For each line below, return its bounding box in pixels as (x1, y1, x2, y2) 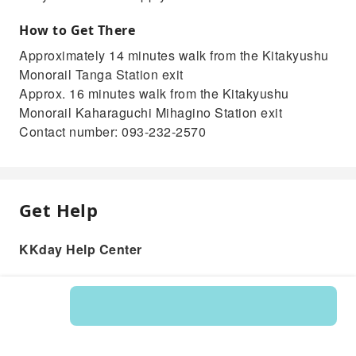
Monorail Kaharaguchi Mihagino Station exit (19, 103, 282, 122)
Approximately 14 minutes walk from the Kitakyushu (19, 46, 329, 65)
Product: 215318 (133, 316, 222, 333)
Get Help (19, 198, 99, 222)
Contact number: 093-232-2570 (19, 122, 206, 141)
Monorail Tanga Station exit (19, 65, 184, 84)
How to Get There (19, 21, 135, 40)
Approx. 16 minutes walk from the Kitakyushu (19, 84, 289, 103)
